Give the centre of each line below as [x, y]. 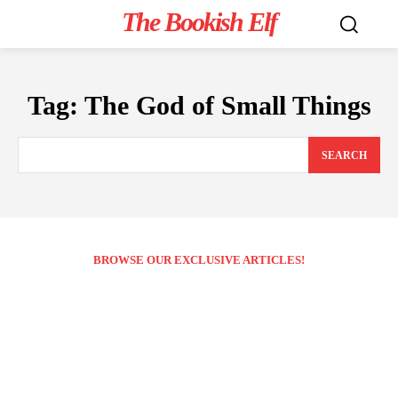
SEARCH [344, 155]
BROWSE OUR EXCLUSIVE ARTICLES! [199, 259]
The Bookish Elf [199, 22]
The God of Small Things [227, 106]
